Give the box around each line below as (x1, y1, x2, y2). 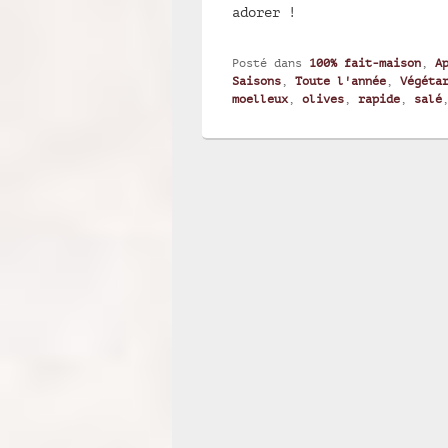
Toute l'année (295, 73, 386, 88)
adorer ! (232, 3, 296, 20)
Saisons (232, 73, 281, 88)
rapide (358, 91, 400, 106)
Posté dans (232, 55, 302, 70)
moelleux (232, 91, 288, 106)
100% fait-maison (309, 55, 421, 70)
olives (302, 91, 344, 106)
